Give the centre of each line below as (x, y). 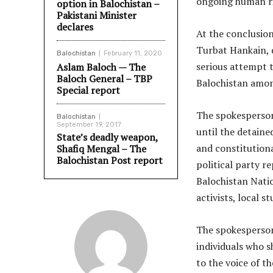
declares (75, 27)
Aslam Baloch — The (101, 67)
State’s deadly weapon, (107, 137)
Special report (88, 90)
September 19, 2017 (89, 125)
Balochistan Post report (110, 160)
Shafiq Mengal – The (101, 149)
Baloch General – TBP (105, 79)
